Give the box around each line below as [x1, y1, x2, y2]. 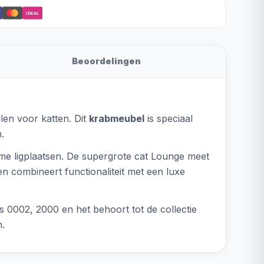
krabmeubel [89, 113, 144, 124]
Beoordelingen [72, 56, 141, 66]
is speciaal [144, 113, 193, 124]
